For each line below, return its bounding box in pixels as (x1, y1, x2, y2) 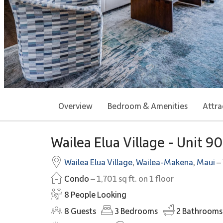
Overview (58, 100, 93, 111)
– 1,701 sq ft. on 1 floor (89, 173, 174, 184)
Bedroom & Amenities (108, 100, 188, 111)
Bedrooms (119, 205, 158, 216)
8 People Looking (64, 189, 126, 200)
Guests (69, 205, 96, 216)
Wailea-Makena (136, 156, 193, 167)
